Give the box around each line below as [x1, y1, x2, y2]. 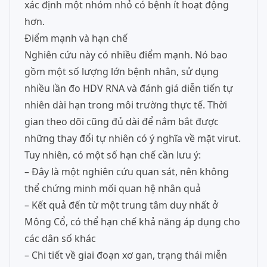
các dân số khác [24, 232, 96, 245]
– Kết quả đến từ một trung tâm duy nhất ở [24, 198, 218, 212]
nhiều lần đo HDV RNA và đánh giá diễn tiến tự [24, 82, 233, 95]
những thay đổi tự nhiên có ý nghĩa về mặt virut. [24, 132, 241, 145]
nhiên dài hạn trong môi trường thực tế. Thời [24, 98, 227, 111]
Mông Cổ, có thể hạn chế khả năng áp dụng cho [24, 215, 240, 228]
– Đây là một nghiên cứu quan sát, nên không [24, 165, 229, 178]
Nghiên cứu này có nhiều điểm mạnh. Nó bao [24, 48, 228, 61]
